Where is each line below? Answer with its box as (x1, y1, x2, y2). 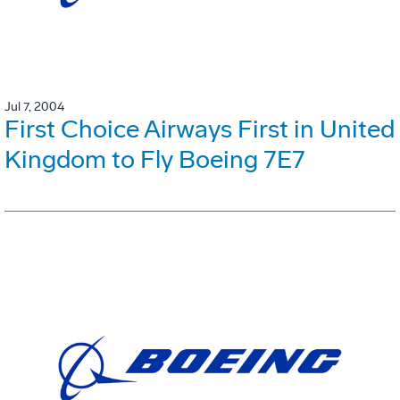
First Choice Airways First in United (4, 114, 395, 145)
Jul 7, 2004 (4, 99, 64, 115)
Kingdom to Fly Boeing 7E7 (4, 145, 305, 175)
